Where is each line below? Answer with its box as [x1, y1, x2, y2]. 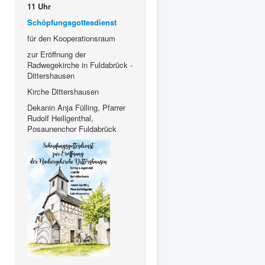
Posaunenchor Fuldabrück [27, 123, 119, 135]
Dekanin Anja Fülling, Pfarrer [27, 102, 125, 114]
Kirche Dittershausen [27, 86, 99, 98]
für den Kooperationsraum [27, 33, 118, 44]
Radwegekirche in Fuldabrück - [27, 59, 132, 71]
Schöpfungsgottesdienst [27, 17, 117, 28]
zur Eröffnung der [27, 49, 86, 60]
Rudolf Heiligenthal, [27, 112, 93, 124]
